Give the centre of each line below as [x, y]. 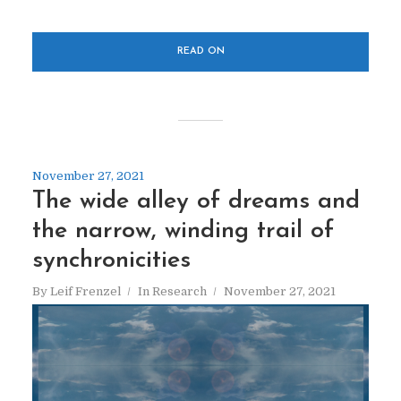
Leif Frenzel [85, 292]
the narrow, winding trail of [183, 232]
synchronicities [111, 261]
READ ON [200, 52]
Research [179, 292]
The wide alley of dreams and [196, 202]
